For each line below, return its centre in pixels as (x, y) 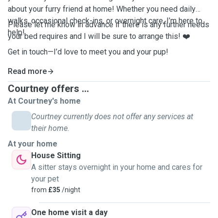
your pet (45, 179)
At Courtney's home (44, 101)
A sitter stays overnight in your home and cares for (117, 167)
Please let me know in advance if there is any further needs (109, 25)
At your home (33, 144)
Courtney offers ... (48, 89)
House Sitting (56, 155)
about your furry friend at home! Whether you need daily (102, 9)
